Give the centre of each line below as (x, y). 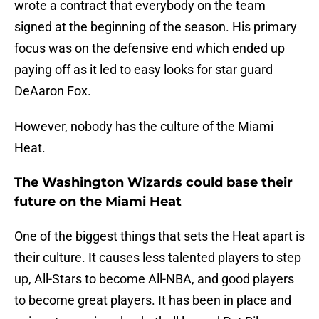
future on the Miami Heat (98, 202)
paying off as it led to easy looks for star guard (143, 70)
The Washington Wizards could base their (153, 183)
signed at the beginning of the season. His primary (156, 27)
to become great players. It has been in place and (153, 300)
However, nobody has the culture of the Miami (144, 127)
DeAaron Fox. (53, 91)
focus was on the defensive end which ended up (150, 48)
